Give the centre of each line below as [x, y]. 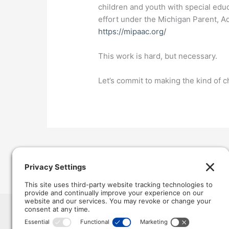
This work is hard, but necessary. [158, 56]
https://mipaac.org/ [132, 31]
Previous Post [82, 152]
